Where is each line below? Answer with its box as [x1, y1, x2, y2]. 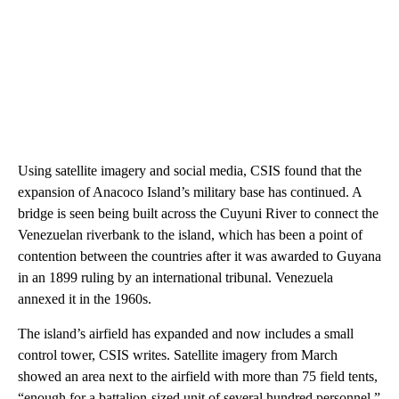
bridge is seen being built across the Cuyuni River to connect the [18, 205, 379, 221]
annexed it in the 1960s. [18, 290, 151, 306]
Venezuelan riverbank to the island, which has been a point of [18, 226, 362, 242]
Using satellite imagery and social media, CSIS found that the [18, 162, 362, 178]
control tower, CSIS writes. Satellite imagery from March [18, 346, 338, 362]
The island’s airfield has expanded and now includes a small [18, 325, 354, 341]
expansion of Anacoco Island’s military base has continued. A [18, 183, 362, 199]
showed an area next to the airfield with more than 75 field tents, [18, 368, 378, 384]
